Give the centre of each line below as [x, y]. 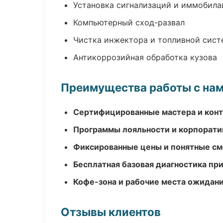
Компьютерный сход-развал [129, 22]
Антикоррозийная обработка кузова [145, 57]
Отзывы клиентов [111, 212]
